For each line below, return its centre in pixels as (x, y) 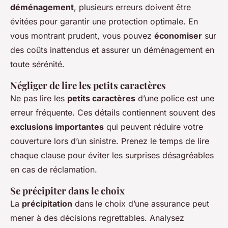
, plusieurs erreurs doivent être (132, 7)
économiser (178, 36)
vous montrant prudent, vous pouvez (82, 36)
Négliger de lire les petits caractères (88, 85)
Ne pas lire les (39, 98)
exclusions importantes (57, 127)
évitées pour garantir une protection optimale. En (104, 22)
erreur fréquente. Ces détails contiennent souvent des (113, 113)
